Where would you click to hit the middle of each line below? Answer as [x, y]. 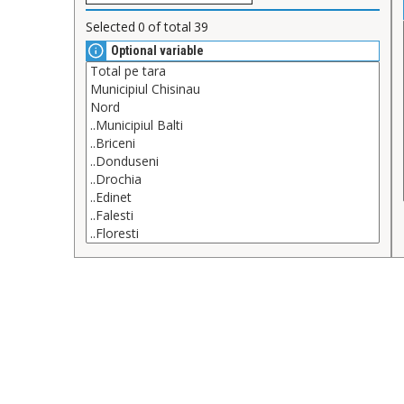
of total [170, 27]
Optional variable [157, 51]
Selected [110, 27]
